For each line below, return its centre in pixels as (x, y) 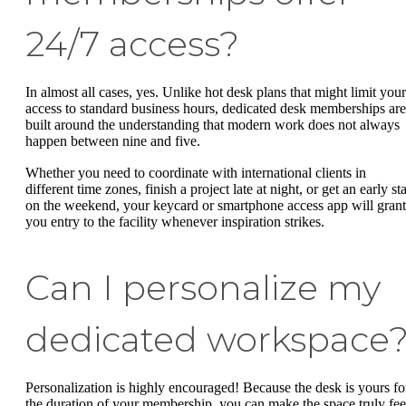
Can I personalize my (203, 288)
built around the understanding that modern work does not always (213, 124)
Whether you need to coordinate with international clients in (196, 173)
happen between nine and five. (115, 140)
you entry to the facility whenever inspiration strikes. (175, 222)
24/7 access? (132, 43)
